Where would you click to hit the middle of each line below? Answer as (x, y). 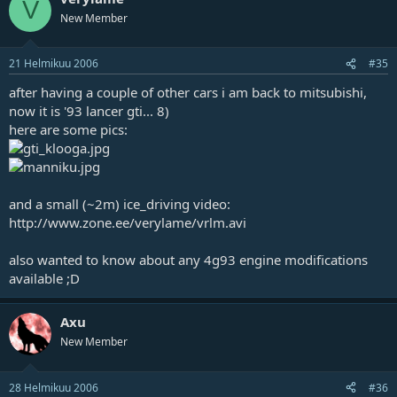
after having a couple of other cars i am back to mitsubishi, (188, 93)
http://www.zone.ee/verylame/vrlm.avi (128, 223)
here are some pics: (68, 130)
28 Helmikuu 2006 (54, 387)
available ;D (44, 279)
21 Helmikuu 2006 (54, 64)
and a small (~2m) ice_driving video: (120, 204)
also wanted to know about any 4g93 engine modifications (188, 260)
